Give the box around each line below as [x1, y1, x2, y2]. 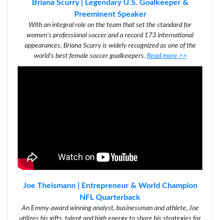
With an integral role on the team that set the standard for [28, 22, 192, 29]
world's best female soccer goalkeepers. [33, 53, 145, 60]
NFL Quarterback [80, 193, 140, 202]
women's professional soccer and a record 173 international [27, 32, 193, 39]
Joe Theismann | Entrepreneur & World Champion [23, 182, 197, 190]
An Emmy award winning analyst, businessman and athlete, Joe [21, 205, 199, 212]
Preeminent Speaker [74, 10, 146, 19]
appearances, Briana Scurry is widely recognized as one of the [24, 42, 196, 50]
